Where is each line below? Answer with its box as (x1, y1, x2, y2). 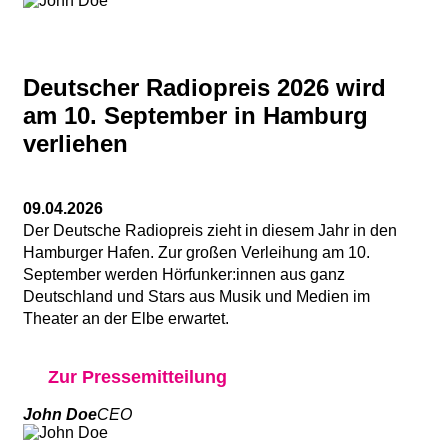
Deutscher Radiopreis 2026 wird (23, 73, 386, 101)
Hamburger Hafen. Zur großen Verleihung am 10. (23, 243, 370, 261)
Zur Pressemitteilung (48, 366, 227, 387)
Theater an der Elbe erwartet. (23, 309, 229, 327)
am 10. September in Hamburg (23, 101, 368, 129)
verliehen (23, 129, 128, 157)
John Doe (23, 405, 97, 423)
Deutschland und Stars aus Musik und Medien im (23, 287, 370, 305)
